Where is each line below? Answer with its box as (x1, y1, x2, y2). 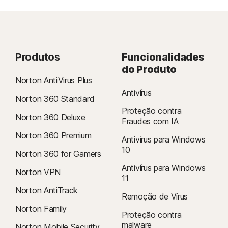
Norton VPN (15, 167, 61, 177)
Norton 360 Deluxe (15, 112, 85, 122)
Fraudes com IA (122, 116, 179, 126)
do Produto (122, 63, 177, 75)
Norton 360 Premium (15, 130, 92, 140)
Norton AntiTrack (15, 185, 78, 195)
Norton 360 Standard (15, 94, 95, 104)
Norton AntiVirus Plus (15, 75, 92, 85)
